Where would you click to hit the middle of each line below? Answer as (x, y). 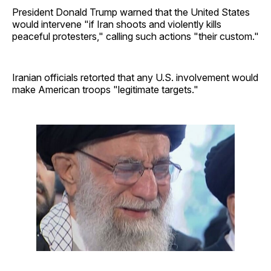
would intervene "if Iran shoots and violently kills (117, 24)
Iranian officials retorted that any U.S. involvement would (135, 78)
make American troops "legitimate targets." (105, 90)
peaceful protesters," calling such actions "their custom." (135, 37)
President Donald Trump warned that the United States (131, 12)
